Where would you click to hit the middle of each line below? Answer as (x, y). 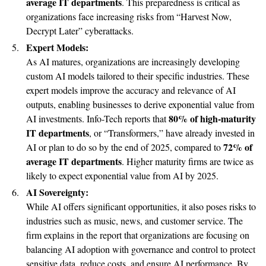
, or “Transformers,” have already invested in (172, 132)
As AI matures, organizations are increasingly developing (133, 61)
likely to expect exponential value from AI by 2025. (122, 175)
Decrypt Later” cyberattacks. (80, 30)
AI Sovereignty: (57, 192)
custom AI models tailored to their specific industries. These (138, 75)
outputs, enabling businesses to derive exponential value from (140, 104)
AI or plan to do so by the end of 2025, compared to (125, 147)
